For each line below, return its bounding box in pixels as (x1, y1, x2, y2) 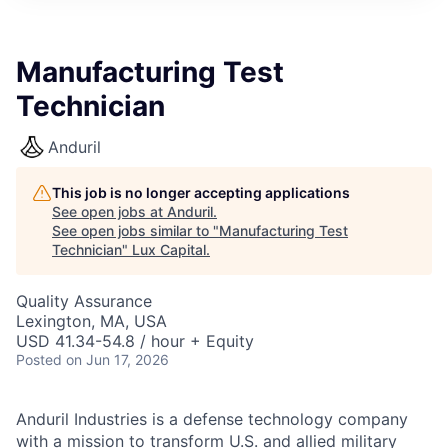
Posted (16, 351, 62, 368)
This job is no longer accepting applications (52, 184, 350, 201)
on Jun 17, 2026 (66, 351, 169, 368)
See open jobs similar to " (52, 222, 219, 239)
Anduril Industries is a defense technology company (16, 409, 408, 429)
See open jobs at (52, 203, 167, 220)
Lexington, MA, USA (16, 311, 167, 331)
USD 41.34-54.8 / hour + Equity (16, 331, 254, 351)
